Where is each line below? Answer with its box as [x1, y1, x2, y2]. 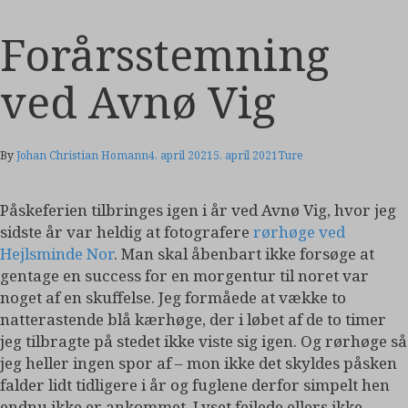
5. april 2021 [213, 147, 278, 163]
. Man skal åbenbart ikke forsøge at [114, 242, 374, 264]
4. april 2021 [148, 147, 213, 163]
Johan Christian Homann [16, 147, 148, 163]
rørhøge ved [253, 220, 345, 242]
